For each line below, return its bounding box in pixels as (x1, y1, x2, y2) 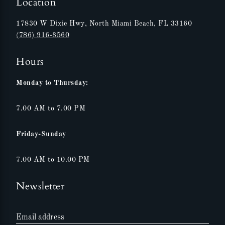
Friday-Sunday (16, 131, 66, 138)
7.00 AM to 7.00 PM (16, 105, 85, 113)
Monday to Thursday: (16, 79, 88, 87)
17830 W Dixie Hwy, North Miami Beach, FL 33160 (16, 20, 192, 28)
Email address (16, 213, 64, 222)
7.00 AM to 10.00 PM (16, 156, 90, 164)
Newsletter (16, 179, 64, 193)
